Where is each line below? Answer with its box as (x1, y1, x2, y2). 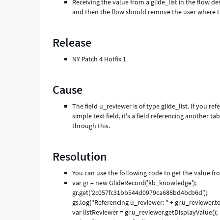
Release (53, 35, 92, 50)
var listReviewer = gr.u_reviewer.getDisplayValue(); (72, 208, 218, 217)
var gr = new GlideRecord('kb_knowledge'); (72, 178, 197, 187)
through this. (72, 121, 110, 130)
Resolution (53, 149, 107, 164)
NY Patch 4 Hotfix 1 (72, 55, 127, 63)
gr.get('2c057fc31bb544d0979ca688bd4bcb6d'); (72, 188, 208, 197)
